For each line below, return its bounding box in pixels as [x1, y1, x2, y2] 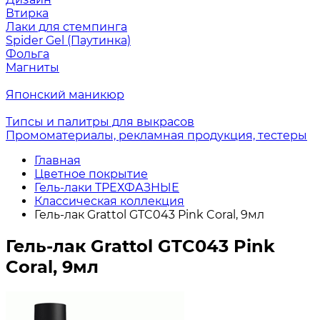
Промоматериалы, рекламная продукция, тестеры [6, 129, 307, 143]
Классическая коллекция [34, 194, 184, 209]
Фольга [6, 47, 49, 61]
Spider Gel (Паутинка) [6, 34, 131, 48]
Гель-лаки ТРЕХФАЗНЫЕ [34, 181, 179, 195]
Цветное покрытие [34, 167, 148, 181]
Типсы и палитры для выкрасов [6, 115, 194, 129]
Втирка [6, 6, 49, 21]
